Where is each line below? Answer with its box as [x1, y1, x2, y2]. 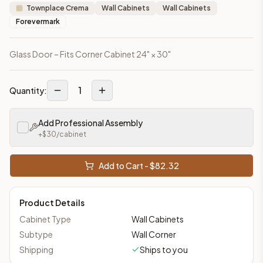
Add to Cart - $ [98, 160, 155, 171]
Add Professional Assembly [38, 117, 143, 128]
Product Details [19, 197, 85, 208]
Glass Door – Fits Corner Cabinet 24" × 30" [9, 48, 171, 59]
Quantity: [9, 85, 47, 96]
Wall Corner [131, 228, 176, 240]
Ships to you [140, 244, 188, 255]
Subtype [19, 228, 53, 240]
